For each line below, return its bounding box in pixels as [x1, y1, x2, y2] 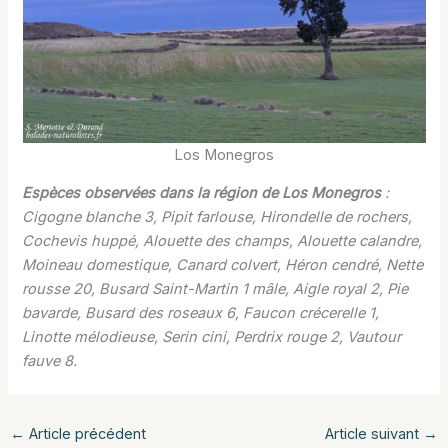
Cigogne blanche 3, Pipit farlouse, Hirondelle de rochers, [22, 208, 413, 227]
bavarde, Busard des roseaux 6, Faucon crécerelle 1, [22, 304, 380, 323]
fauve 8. [22, 352, 78, 371]
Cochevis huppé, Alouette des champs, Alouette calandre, [22, 232, 423, 251]
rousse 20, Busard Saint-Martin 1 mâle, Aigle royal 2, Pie [22, 280, 409, 299]
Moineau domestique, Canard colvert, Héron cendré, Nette [22, 256, 424, 275]
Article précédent [24, 425, 146, 444]
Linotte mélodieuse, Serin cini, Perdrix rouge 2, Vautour [22, 328, 402, 347]
